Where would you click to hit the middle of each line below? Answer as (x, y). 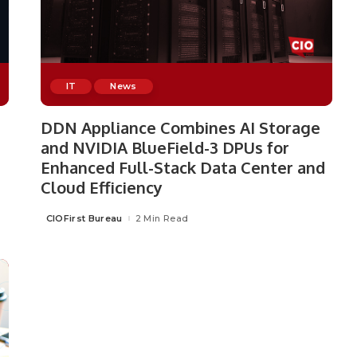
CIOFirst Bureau (84, 218)
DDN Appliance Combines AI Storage (180, 128)
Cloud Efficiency (101, 188)
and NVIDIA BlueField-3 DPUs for (165, 148)
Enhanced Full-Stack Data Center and (182, 168)
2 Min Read (162, 218)
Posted (57, 221)
